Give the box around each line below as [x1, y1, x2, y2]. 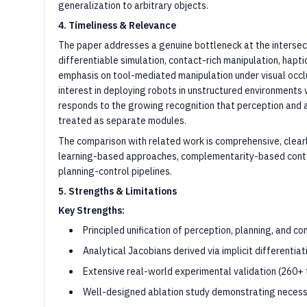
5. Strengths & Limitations [58, 185, 177, 197]
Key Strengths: [58, 204, 125, 217]
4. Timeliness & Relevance [58, 19, 176, 32]
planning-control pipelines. [58, 165, 172, 177]
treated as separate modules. [58, 114, 186, 127]
